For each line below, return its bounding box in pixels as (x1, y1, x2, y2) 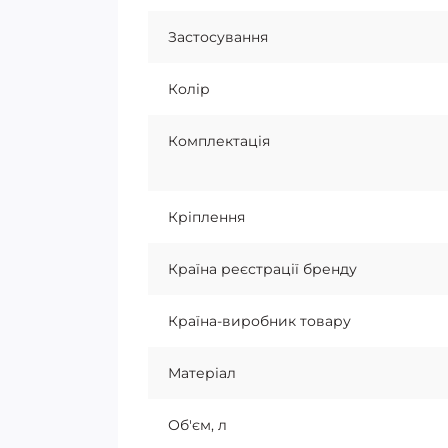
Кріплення (168, 208, 245, 226)
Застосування (168, 28, 268, 46)
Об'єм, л (168, 416, 227, 434)
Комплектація (168, 132, 270, 150)
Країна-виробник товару (168, 312, 351, 330)
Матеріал (168, 364, 236, 382)
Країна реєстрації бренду (168, 260, 357, 278)
